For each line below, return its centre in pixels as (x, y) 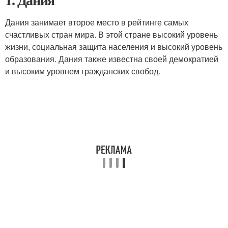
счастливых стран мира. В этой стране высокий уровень (111, 34)
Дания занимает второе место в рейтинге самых (97, 22)
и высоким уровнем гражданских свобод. (83, 71)
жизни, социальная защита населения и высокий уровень (114, 47)
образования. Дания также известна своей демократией (112, 59)
